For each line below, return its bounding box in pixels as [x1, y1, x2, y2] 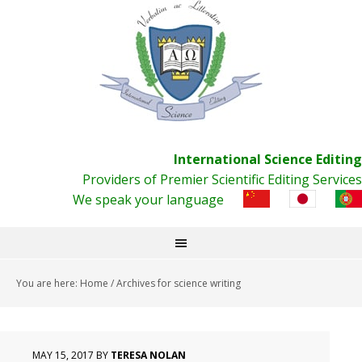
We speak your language [73, 191, 224, 208]
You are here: [16, 276, 80, 290]
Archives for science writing [114, 276, 241, 290]
